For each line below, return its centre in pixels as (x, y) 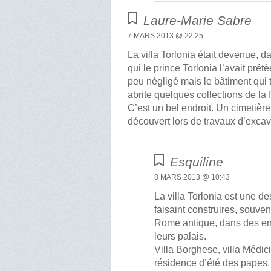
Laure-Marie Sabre (198, 21)
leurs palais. (181, 236)
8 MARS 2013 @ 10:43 (192, 177)
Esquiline (197, 162)
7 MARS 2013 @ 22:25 (166, 36)
